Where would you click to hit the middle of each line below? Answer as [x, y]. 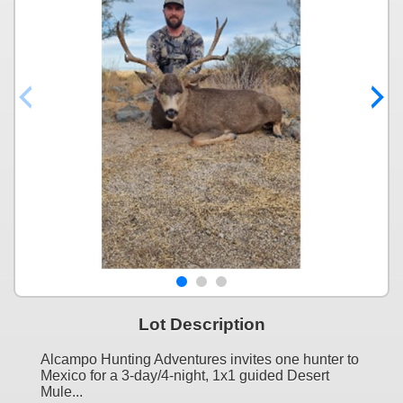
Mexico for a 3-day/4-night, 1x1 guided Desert [185, 375]
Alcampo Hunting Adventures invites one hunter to [200, 359]
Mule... [62, 391]
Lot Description [201, 324]
